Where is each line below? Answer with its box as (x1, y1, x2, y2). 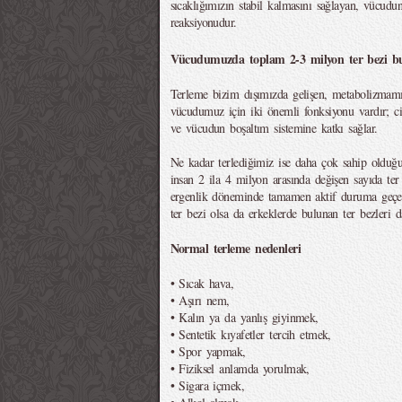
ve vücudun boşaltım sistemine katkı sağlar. (170, 119, 378, 136)
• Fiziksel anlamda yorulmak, (170, 360, 310, 377)
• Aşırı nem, (170, 292, 230, 309)
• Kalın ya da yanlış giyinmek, (170, 309, 319, 326)
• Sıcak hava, (170, 275, 234, 292)
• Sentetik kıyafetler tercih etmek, (170, 326, 331, 343)
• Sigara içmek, (170, 377, 245, 394)
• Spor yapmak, (170, 343, 246, 360)
